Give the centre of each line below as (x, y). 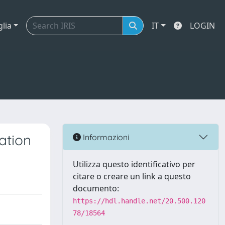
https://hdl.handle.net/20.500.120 (139, 201)
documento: (96, 188)
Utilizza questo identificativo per (134, 164)
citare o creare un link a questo (132, 176)
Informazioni (105, 137)
